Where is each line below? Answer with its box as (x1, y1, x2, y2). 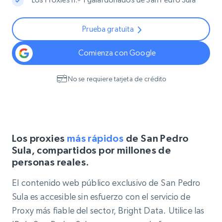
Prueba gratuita (82, 24, 134, 34)
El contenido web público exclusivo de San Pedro (12, 177, 201, 188)
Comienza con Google (78, 48, 156, 57)
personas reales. (12, 157, 89, 167)
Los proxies (12, 133, 67, 144)
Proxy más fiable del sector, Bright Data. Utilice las (12, 205, 205, 216)
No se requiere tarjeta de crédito (67, 75, 166, 83)
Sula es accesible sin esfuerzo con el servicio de (12, 191, 190, 202)
